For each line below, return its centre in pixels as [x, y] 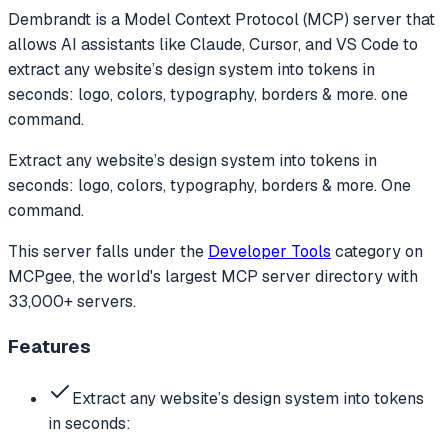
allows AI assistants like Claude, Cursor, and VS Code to [213, 44]
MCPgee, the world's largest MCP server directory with [213, 276]
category [368, 251]
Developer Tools [269, 251]
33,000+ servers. [72, 301]
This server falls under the [108, 251]
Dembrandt [49, 19]
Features [49, 347]
